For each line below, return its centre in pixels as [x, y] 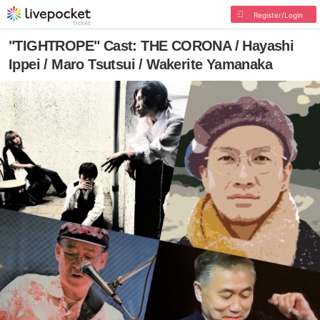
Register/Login [278, 15]
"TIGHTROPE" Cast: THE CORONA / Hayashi [151, 46]
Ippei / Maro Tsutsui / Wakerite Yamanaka [140, 64]
